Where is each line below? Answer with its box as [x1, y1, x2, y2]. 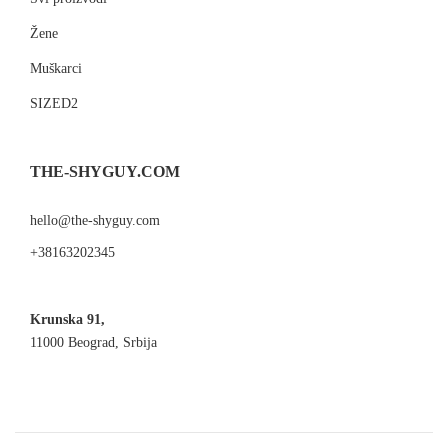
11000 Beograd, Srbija [30, 334, 157, 350]
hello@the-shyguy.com [30, 213, 160, 228]
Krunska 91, [30, 311, 105, 327]
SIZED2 [30, 96, 78, 111]
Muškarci [30, 61, 82, 76]
